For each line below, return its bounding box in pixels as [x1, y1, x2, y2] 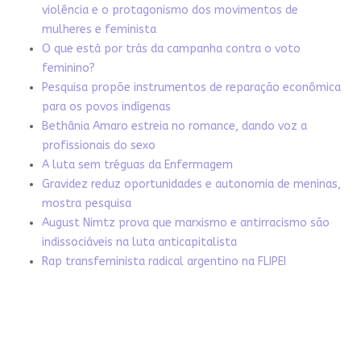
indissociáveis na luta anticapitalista [41, 235, 237, 250]
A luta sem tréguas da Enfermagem [41, 158, 233, 172]
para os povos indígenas [41, 100, 171, 114]
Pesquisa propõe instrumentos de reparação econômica [41, 81, 341, 95]
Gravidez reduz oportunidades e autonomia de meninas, [41, 177, 341, 192]
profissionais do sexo [41, 139, 156, 153]
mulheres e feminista [41, 23, 156, 37]
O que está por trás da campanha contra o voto [41, 42, 301, 56]
